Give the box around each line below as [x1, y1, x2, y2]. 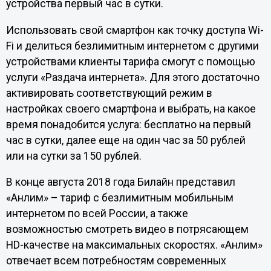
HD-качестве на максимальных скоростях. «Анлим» [5, 239, 263, 252]
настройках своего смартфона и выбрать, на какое [5, 102, 256, 115]
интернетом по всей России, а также [5, 207, 188, 220]
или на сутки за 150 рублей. [5, 149, 142, 162]
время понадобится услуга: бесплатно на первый [5, 118, 251, 131]
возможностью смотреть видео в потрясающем [5, 223, 249, 236]
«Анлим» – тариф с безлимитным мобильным [5, 192, 233, 204]
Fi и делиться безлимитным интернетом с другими [5, 39, 259, 52]
